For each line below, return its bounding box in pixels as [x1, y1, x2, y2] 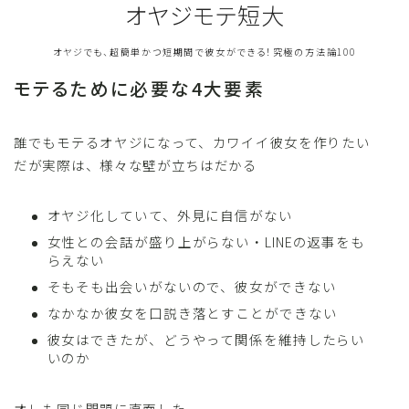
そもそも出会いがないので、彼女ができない [47, 276, 337, 296]
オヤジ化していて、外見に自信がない [47, 204, 293, 225]
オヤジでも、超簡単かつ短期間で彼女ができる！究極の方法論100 [53, 44, 356, 58]
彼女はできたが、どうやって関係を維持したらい [47, 329, 366, 349]
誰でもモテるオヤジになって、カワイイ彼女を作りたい [14, 131, 371, 152]
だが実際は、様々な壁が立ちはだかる [14, 154, 257, 174]
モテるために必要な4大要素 [14, 74, 266, 101]
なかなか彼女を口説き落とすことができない [47, 302, 338, 322]
